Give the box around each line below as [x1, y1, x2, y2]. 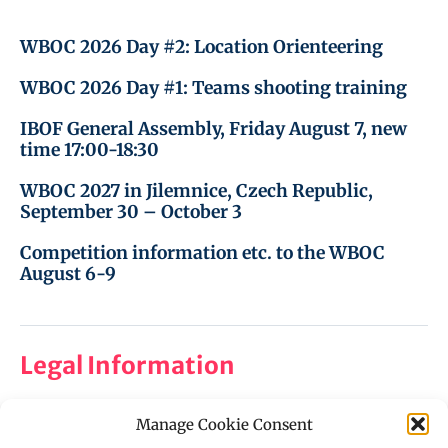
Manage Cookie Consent [135, 414, 313, 434]
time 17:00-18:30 [20, 138, 159, 161]
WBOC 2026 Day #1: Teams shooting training [20, 76, 407, 99]
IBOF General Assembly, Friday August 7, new [20, 117, 407, 140]
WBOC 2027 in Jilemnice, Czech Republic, [20, 179, 373, 202]
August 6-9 [20, 262, 116, 285]
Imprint [20, 422, 88, 445]
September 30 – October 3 [20, 200, 242, 223]
